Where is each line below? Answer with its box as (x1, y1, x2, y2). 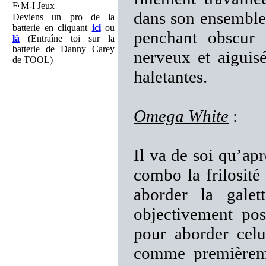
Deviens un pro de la (12, 12, 115, 22)
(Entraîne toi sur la (20, 33, 115, 43)
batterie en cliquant (12, 23, 92, 33)
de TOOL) (12, 55, 53, 65)
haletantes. (134, 67, 207, 86)
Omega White (134, 106, 229, 125)
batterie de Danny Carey (12, 44, 115, 54)
